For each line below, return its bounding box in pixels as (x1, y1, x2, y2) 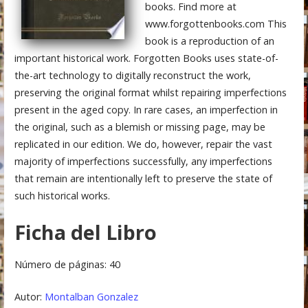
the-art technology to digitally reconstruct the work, (14, 68, 251, 82)
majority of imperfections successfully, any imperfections (14, 154, 272, 168)
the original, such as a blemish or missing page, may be (14, 120, 265, 133)
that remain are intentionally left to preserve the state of (14, 171, 272, 185)
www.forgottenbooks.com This (144, 16, 287, 30)
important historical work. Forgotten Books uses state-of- (14, 51, 278, 65)
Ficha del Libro (14, 219, 157, 246)
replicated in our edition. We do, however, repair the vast (14, 137, 272, 151)
